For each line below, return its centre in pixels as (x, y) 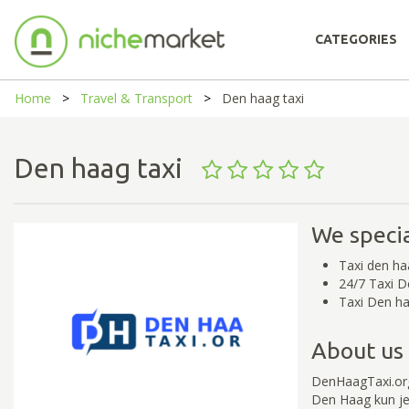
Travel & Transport (136, 98)
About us (357, 350)
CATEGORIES (356, 39)
